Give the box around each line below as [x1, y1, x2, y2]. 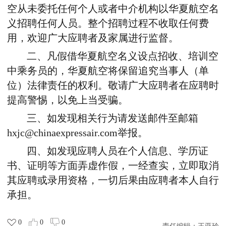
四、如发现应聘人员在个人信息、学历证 [27, 146, 209, 157]
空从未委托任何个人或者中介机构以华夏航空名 [7, 4, 219, 15]
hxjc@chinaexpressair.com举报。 [7, 128, 148, 139]
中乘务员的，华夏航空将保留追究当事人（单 [7, 66, 209, 77]
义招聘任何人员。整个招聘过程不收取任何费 [7, 18, 209, 29]
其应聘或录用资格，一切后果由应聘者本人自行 [7, 175, 219, 186]
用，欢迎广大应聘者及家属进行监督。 [7, 33, 179, 44]
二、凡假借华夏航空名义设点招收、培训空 [27, 51, 219, 62]
